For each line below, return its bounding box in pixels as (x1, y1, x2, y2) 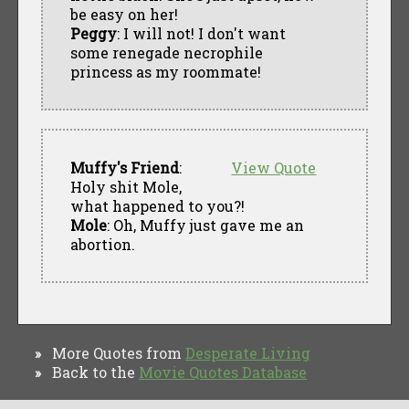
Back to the (41, 362, 139, 382)
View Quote (231, 157, 317, 177)
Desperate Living (185, 342, 310, 362)
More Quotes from (41, 342, 185, 362)
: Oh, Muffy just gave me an (106, 215, 304, 235)
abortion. (69, 234, 135, 254)
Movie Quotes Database (139, 362, 307, 382)
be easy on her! (69, 4, 178, 24)
